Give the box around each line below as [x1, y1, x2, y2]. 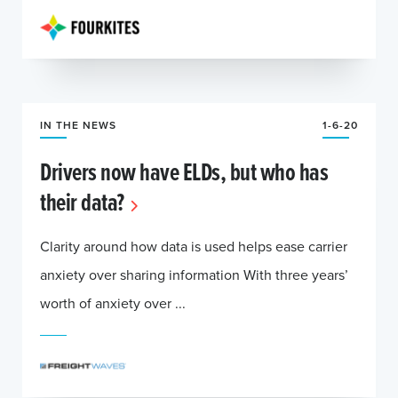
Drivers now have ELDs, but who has [40, 154, 328, 189]
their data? [40, 184, 124, 219]
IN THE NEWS [40, 117, 116, 132]
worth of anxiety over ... [40, 293, 186, 313]
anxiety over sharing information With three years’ [40, 265, 348, 284]
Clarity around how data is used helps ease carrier [40, 236, 347, 256]
